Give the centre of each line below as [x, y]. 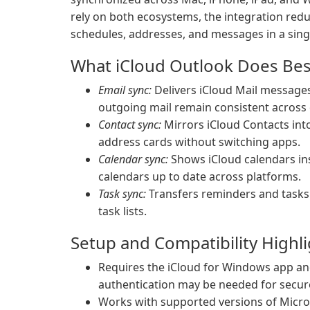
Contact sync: [130, 125]
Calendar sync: [133, 159]
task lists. [122, 211]
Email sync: [125, 90]
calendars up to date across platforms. [200, 176]
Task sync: [122, 194]
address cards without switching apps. [199, 142]
